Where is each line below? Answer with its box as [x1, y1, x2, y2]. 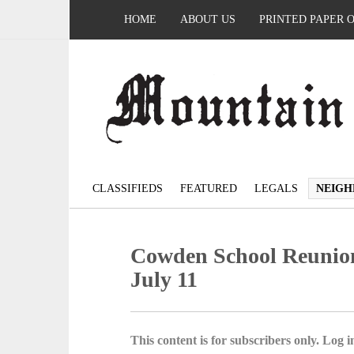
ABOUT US [180, 13, 235, 25]
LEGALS [254, 183, 298, 195]
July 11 [130, 267, 198, 292]
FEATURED [180, 183, 237, 195]
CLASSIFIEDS [92, 183, 163, 195]
